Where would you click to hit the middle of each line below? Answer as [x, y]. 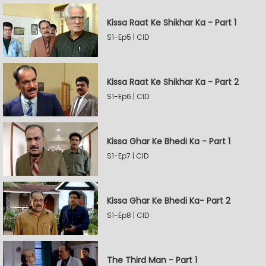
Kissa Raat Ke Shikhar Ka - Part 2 [173, 82]
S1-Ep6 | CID [128, 96]
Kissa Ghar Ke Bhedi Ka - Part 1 [169, 141]
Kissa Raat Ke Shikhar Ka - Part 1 [172, 23]
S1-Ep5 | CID [128, 37]
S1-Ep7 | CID [128, 156]
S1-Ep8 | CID [128, 215]
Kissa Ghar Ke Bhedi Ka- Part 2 [169, 201]
